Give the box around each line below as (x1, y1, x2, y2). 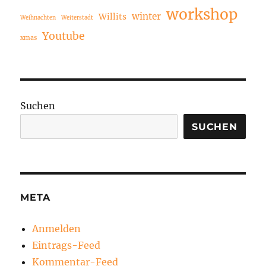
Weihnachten (20, 14, 56, 22)
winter (132, 11, 161, 23)
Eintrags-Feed (32, 239, 101, 252)
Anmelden (32, 223, 81, 235)
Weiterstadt (61, 14, 94, 22)
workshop (166, 5, 238, 24)
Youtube (42, 30, 85, 43)
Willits (99, 12, 127, 23)
